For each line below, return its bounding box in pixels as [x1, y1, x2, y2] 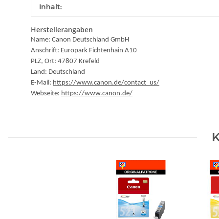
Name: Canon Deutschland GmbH [31, 36, 129, 44]
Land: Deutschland [31, 68, 85, 76]
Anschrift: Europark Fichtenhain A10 [31, 47, 137, 55]
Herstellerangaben [31, 25, 93, 35]
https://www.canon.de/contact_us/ [53, 79, 159, 87]
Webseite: [31, 90, 61, 98]
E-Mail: [31, 79, 53, 87]
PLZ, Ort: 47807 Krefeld [31, 58, 100, 66]
